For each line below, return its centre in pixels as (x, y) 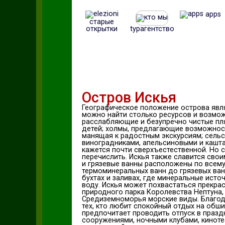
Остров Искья (129, 97)
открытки (102, 29)
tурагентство (152, 29)
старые (102, 22)
